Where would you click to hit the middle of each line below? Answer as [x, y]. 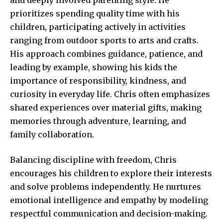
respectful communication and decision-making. [109, 213]
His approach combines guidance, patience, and [106, 54]
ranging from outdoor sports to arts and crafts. [104, 40]
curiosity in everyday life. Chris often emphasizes [110, 94]
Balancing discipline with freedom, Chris [93, 160]
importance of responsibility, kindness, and [98, 80]
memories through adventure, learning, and [98, 121]
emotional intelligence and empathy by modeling [109, 200]
